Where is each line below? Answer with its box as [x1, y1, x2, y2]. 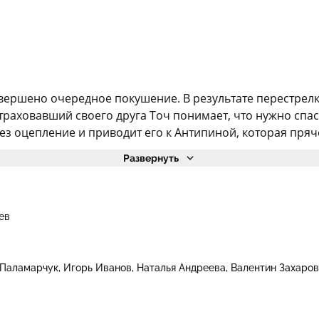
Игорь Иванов [63, 261, 132, 273]
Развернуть [123, 152, 179, 164]
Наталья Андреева [136, 261, 226, 273]
